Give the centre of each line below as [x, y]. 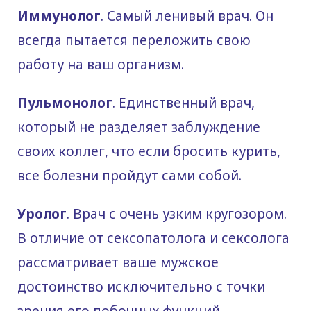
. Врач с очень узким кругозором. [177, 213]
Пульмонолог [65, 102]
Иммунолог [59, 16]
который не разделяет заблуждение [139, 127]
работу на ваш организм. [101, 64]
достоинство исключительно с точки [141, 286]
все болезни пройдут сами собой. [129, 175]
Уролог [42, 213]
